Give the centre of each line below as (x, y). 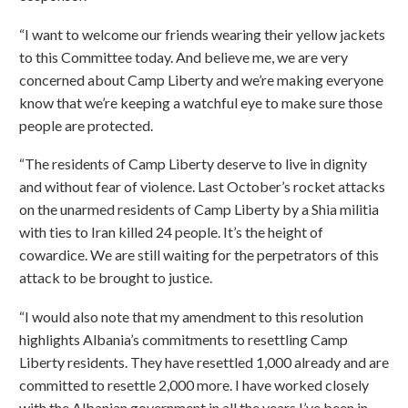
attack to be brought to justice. (116, 278)
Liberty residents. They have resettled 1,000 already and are (204, 362)
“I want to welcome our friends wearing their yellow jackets (202, 34)
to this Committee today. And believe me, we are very (184, 56)
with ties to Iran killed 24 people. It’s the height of (171, 232)
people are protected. (86, 125)
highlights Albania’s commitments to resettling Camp (184, 339)
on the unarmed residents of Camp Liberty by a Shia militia (199, 209)
